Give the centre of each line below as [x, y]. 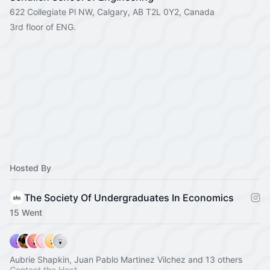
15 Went [26, 212]
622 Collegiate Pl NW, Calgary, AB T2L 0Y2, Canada [112, 12]
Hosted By [30, 168]
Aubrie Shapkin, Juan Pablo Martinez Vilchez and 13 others [126, 259]
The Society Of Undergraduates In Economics [129, 198]
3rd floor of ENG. [43, 27]
